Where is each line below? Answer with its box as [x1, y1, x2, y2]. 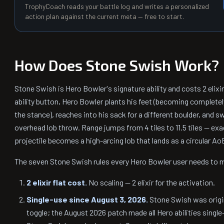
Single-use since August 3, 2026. [26, 194, 148, 204]
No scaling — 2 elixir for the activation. [87, 177, 215, 187]
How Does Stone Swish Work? [14, 56, 219, 74]
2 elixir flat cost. [26, 177, 87, 187]
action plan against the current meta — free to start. [25, 12, 184, 20]
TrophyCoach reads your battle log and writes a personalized [25, 2, 209, 10]
